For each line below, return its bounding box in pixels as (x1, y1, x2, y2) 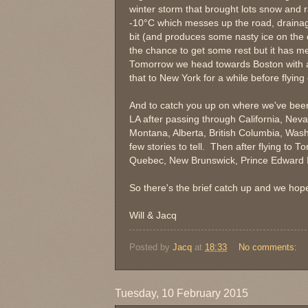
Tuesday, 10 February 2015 (115, 287, 248, 299)
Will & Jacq (129, 210, 177, 221)
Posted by (129, 242, 173, 253)
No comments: (238, 242, 300, 253)
